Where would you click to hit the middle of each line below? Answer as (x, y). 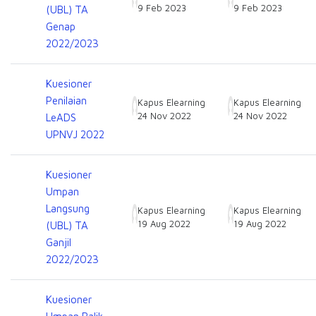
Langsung (68, 208)
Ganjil (59, 242)
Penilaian (66, 101)
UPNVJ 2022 (75, 134)
